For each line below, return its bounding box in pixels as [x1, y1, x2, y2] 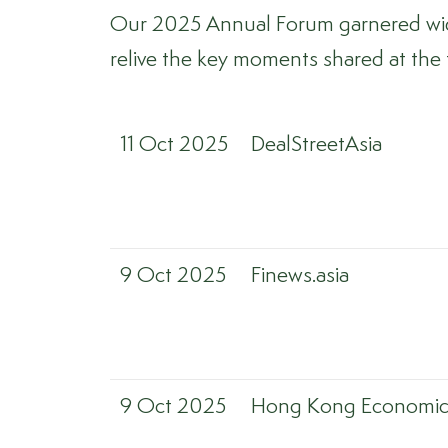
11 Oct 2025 [120, 134, 228, 156]
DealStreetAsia [251, 134, 382, 156]
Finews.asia [251, 265, 349, 287]
